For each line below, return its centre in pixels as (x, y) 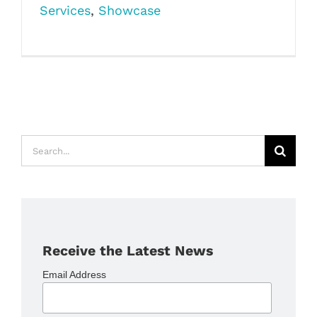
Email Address (75, 275)
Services (65, 10)
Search (41, 145)
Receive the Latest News (128, 251)
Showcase (129, 10)
